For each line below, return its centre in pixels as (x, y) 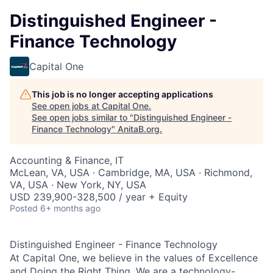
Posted (24, 208)
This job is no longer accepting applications (122, 94)
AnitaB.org (139, 129)
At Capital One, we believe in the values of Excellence (134, 258)
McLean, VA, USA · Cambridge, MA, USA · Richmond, (131, 172)
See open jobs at (67, 106)
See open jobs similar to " (83, 117)
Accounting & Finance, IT (67, 160)
